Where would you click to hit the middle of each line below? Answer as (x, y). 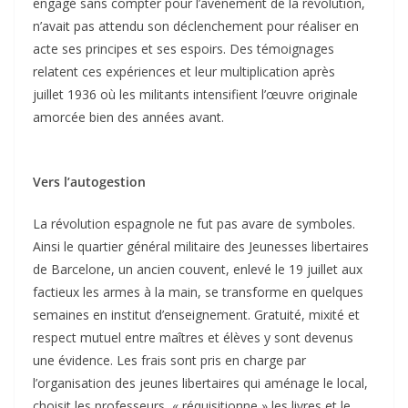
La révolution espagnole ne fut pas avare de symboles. (194, 224)
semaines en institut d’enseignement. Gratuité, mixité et (196, 315)
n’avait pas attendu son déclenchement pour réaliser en (196, 26)
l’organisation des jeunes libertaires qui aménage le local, (200, 383)
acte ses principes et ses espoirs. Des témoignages (184, 49)
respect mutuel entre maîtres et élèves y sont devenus (193, 338)
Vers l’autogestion (89, 182)
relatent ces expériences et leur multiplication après (184, 72)
